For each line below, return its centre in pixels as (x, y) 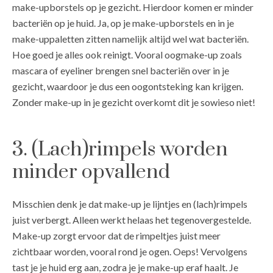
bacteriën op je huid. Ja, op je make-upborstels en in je (123, 23)
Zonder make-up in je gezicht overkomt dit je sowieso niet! (134, 102)
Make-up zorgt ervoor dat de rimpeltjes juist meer (116, 235)
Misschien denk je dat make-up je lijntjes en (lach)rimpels (130, 204)
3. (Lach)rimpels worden (120, 149)
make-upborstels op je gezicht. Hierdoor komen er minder (133, 7)
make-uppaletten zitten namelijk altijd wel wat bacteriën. (130, 39)
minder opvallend (91, 172)
